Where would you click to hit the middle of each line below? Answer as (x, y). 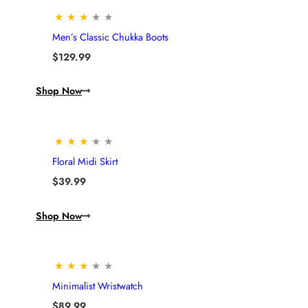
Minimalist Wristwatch (98, 286)
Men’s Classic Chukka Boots (110, 36)
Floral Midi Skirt (85, 162)
